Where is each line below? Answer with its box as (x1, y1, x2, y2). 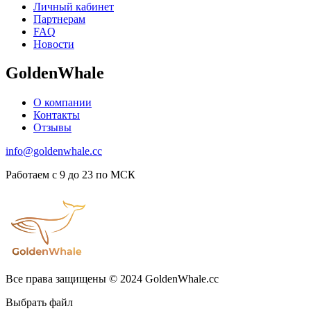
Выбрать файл (6, 296, 73, 309)
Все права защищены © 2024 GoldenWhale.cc (6, 273, 219, 285)
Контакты (33, 109, 80, 121)
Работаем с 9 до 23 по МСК (6, 169, 135, 181)
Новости (33, 37, 74, 50)
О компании (33, 96, 92, 109)
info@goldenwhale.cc (6, 145, 102, 158)
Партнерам (33, 12, 85, 25)
